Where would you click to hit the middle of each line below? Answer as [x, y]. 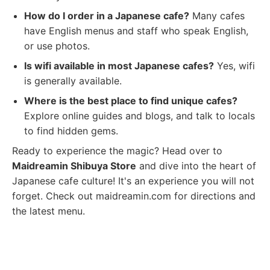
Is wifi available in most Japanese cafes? [119, 66]
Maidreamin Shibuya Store [74, 166]
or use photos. [57, 46]
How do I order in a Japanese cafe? [107, 16]
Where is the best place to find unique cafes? [131, 101]
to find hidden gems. [71, 131]
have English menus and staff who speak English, [136, 31]
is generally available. [73, 81]
